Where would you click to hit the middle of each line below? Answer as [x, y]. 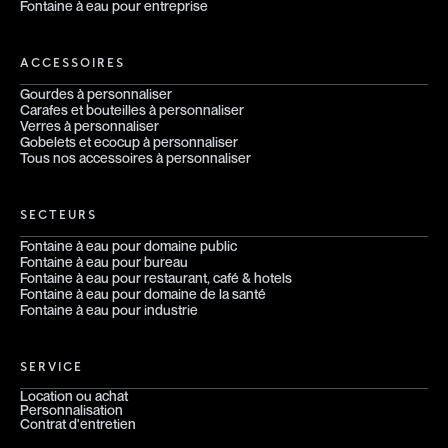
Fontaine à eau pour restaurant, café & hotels [156, 278]
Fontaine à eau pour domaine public [128, 246]
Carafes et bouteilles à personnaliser [132, 110]
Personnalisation [71, 410]
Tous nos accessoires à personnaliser [135, 158]
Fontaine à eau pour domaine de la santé [143, 294]
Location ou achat [74, 396]
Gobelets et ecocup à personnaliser [129, 142]
